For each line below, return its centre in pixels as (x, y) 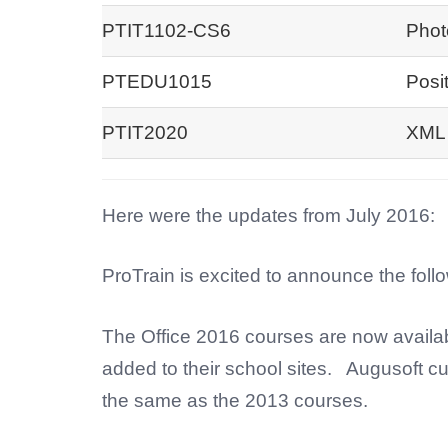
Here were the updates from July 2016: (268, 215)
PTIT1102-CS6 (166, 30)
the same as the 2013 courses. (235, 400)
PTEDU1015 (157, 81)
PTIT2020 (145, 132)
